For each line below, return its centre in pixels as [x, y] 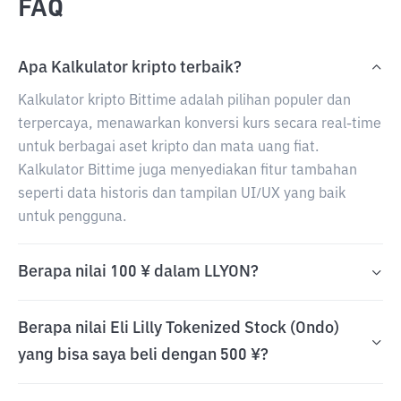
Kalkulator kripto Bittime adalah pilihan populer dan [184, 101]
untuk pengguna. [72, 218]
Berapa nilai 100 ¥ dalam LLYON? [138, 272]
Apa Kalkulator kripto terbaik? [130, 68]
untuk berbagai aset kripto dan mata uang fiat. [168, 148]
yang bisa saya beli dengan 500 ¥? [143, 355]
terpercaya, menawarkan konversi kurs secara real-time [200, 124]
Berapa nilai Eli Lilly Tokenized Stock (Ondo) [179, 328]
